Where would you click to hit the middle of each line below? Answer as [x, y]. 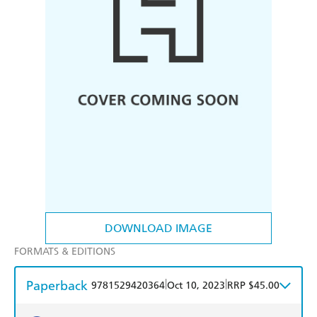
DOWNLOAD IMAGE [158, 229]
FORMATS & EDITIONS [65, 252]
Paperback [57, 286]
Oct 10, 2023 [196, 286]
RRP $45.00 [253, 286]
